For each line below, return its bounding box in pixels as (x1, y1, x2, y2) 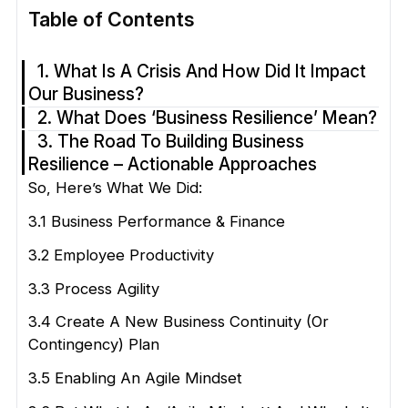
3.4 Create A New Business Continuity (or (27, 312, 329, 331)
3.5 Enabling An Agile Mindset (27, 369, 242, 388)
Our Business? (27, 82, 144, 105)
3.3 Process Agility (27, 279, 159, 298)
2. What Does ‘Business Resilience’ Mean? (36, 106, 377, 128)
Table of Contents (27, 6, 195, 31)
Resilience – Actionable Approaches (27, 152, 317, 175)
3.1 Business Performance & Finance (27, 211, 285, 230)
